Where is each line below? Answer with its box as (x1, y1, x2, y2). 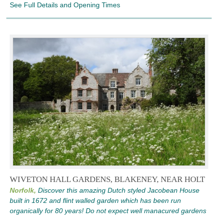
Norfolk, (10, 186, 36, 195)
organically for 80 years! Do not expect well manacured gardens (10, 207, 206, 215)
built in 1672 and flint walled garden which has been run (10, 197, 181, 205)
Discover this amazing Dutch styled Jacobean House (38, 186, 200, 195)
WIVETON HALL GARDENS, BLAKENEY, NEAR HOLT (10, 175, 205, 184)
